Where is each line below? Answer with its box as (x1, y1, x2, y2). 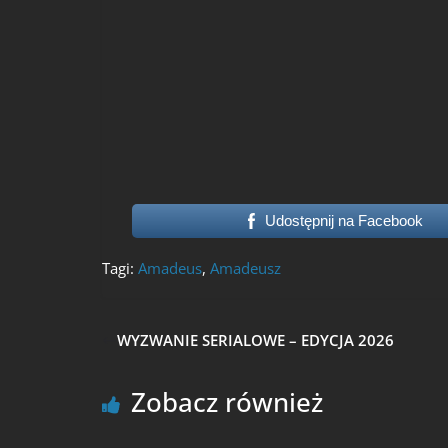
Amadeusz (210, 258, 281, 278)
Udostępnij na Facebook (265, 212, 424, 229)
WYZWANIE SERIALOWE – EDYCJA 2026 (117, 330, 394, 350)
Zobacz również (131, 383, 323, 420)
